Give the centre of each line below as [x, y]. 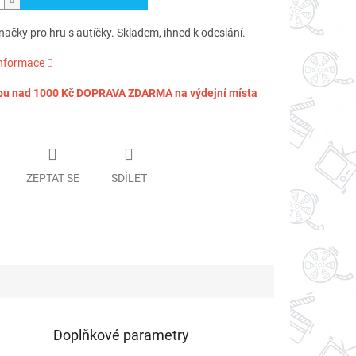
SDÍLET [129, 178]
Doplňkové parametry [122, 335]
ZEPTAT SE [52, 178]
